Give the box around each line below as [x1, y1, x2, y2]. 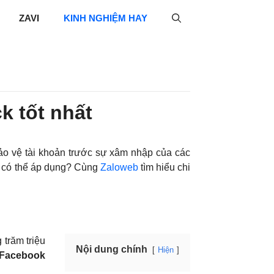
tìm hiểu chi [138, 161, 191, 172]
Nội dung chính [76, 243, 147, 254]
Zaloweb [100, 161, 138, 172]
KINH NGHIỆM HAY [64, 13, 147, 23]
